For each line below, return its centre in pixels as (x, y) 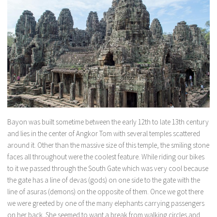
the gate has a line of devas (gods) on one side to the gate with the (104, 180)
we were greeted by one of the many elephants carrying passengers (106, 203)
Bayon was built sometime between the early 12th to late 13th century (108, 122)
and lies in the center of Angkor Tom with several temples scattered (104, 134)
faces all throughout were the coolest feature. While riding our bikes (106, 157)
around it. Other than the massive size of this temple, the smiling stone (108, 145)
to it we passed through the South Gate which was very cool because (108, 169)
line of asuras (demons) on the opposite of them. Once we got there (105, 192)
